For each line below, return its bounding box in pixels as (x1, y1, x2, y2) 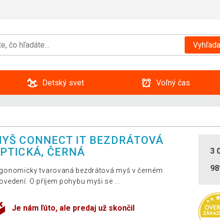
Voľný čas (156, 78, 190, 87)
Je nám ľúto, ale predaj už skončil (12, 203, 135, 213)
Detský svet (42, 78, 84, 87)
